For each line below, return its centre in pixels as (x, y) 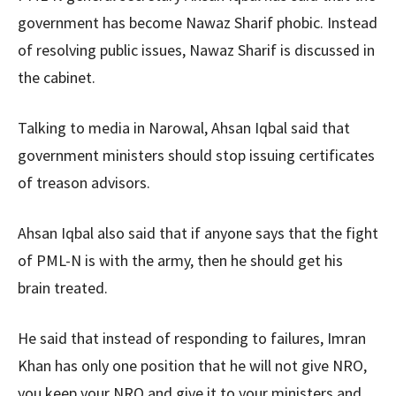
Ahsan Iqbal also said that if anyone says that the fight (198, 233)
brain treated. (63, 288)
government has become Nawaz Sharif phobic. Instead (198, 23)
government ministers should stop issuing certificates (196, 155)
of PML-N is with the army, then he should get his (180, 260)
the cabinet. (57, 77)
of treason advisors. (84, 183)
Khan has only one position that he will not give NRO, (192, 366)
